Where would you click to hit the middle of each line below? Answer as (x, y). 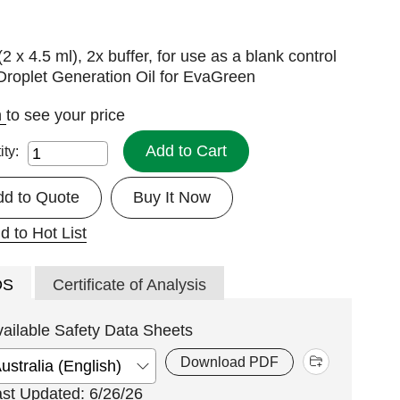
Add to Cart (187, 151)
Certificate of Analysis (130, 285)
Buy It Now (172, 198)
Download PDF (229, 362)
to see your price (66, 116)
